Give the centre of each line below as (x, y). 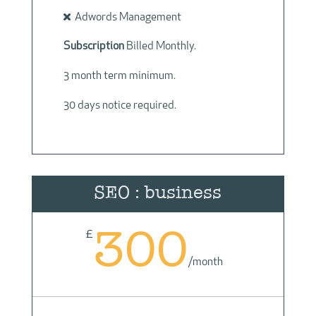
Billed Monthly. (162, 47)
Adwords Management (126, 17)
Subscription (95, 47)
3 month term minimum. (119, 76)
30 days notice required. (120, 105)
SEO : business (158, 192)
